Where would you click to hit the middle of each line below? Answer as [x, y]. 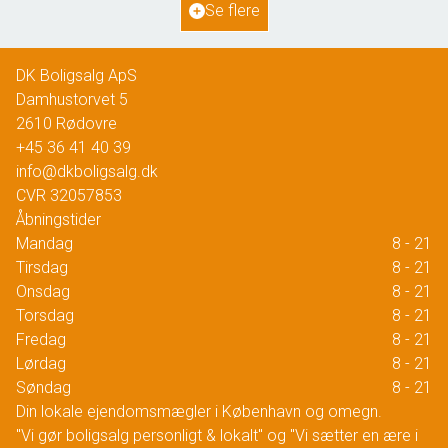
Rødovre [86, 123]
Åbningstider [58, 219]
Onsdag [43, 291]
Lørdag [41, 363]
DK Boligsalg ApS [76, 75]
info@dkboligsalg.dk [87, 171]
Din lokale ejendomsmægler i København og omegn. [199, 411]
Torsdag [45, 315]
